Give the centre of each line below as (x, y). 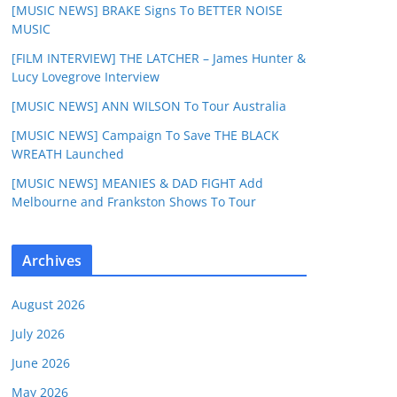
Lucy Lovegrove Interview (86, 77)
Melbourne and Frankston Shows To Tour (134, 202)
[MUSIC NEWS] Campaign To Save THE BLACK (145, 135)
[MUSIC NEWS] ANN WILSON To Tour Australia (149, 106)
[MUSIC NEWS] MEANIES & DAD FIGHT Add (137, 183)
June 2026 (41, 363)
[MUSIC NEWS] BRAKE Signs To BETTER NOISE (147, 10)
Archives (52, 261)
